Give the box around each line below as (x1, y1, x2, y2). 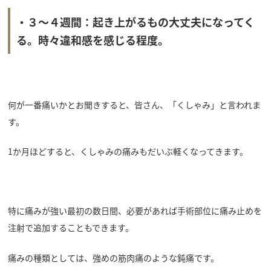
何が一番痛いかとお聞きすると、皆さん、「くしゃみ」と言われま (7, 99, 261, 111)
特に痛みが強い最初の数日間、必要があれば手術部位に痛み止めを (7, 204, 262, 217)
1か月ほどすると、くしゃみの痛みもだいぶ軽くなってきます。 (7, 145, 248, 158)
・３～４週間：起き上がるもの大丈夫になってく (16, 13, 255, 30)
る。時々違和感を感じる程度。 (16, 31, 169, 48)
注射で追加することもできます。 (7, 221, 134, 234)
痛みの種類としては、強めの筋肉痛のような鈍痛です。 (7, 251, 219, 264)
